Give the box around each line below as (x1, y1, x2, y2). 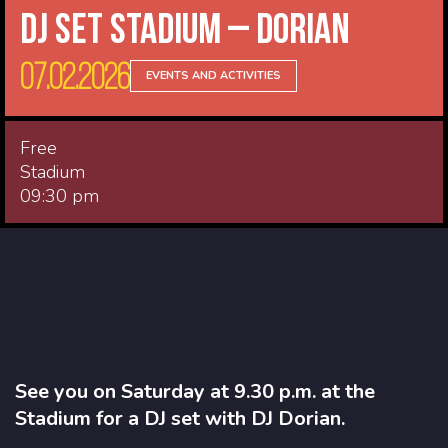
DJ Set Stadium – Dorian (20, 4, 350, 51)
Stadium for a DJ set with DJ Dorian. (15, 404, 345, 432)
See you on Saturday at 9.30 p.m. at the (15, 377, 375, 405)
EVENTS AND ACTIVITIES (146, 67, 281, 83)
